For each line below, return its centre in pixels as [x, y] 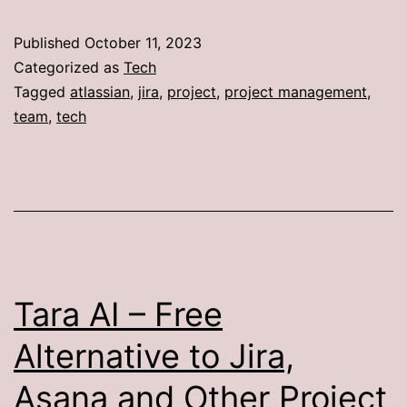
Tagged [42, 91]
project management [296, 91]
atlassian [100, 91]
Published [49, 42]
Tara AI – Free [118, 314]
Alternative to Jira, [154, 356]
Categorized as [69, 67]
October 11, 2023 [143, 42]
